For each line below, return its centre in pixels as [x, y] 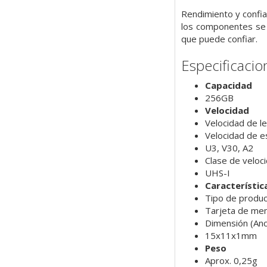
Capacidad [228, 86]
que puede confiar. [219, 38]
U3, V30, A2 [229, 148]
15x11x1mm [231, 236]
